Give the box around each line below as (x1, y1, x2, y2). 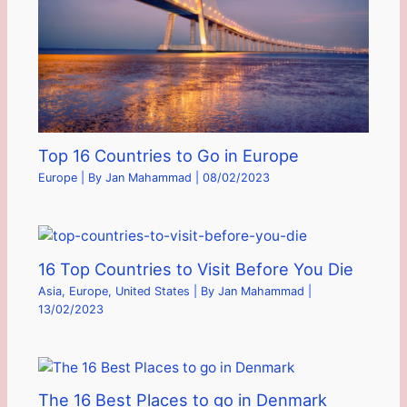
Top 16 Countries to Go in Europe (37, 144, 299, 165)
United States (114, 283, 190, 298)
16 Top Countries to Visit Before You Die (37, 258, 353, 279)
